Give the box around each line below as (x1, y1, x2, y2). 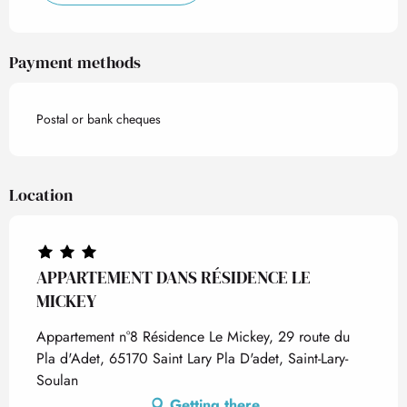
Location (9, 184, 73, 206)
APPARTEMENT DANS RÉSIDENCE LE (36, 265, 311, 289)
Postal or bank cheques (36, 110, 161, 128)
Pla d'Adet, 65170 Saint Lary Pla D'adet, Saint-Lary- (36, 348, 348, 369)
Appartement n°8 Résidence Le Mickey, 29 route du (36, 326, 350, 347)
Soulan (36, 370, 78, 391)
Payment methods (9, 51, 141, 74)
